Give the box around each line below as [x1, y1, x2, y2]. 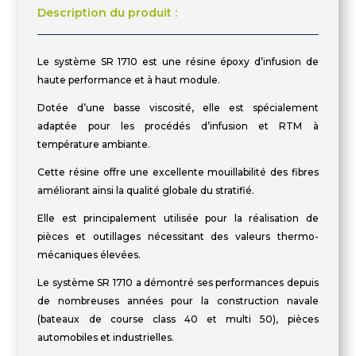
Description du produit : [37, 6, 178, 20]
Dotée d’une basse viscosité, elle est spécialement [37, 102, 319, 114]
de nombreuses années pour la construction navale [37, 295, 319, 307]
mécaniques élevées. [37, 249, 141, 261]
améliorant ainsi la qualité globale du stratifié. [37, 184, 255, 196]
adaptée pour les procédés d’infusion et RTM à [37, 120, 319, 132]
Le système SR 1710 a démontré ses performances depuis [37, 277, 319, 288]
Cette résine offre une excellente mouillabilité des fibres [37, 166, 319, 178]
